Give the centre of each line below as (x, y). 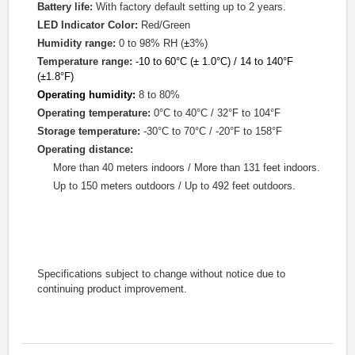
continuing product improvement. (112, 289)
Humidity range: (76, 44)
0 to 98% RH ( (151, 44)
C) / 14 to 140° (254, 62)
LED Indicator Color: (89, 25)
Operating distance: (85, 150)
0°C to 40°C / (185, 113)
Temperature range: (85, 62)
